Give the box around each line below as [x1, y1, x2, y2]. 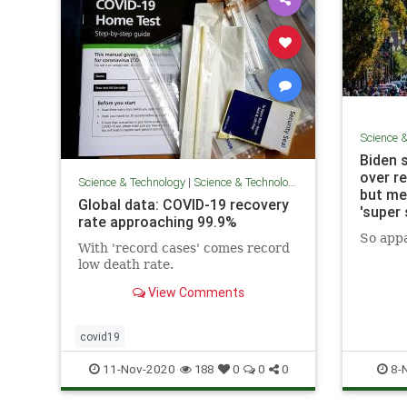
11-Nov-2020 [99, 360, 175, 377]
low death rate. [77, 256, 174, 272]
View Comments [144, 283, 244, 301]
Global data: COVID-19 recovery [77, 194, 289, 213]
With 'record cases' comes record [77, 240, 290, 255]
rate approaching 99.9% [77, 212, 237, 231]
